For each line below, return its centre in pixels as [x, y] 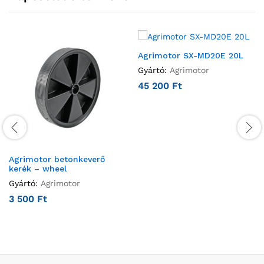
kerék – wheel [38, 168]
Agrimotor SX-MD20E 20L [191, 55]
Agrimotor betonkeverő [57, 159]
